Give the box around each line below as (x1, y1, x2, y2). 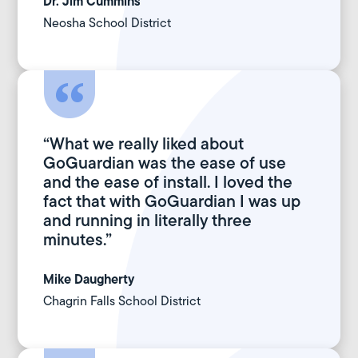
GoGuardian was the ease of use (43, 150, 287, 176)
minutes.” (43, 227, 113, 253)
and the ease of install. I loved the (43, 169, 293, 195)
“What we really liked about (43, 131, 245, 157)
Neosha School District (43, 14, 172, 33)
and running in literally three (43, 208, 253, 233)
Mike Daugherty (43, 269, 135, 289)
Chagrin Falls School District (43, 292, 201, 311)
